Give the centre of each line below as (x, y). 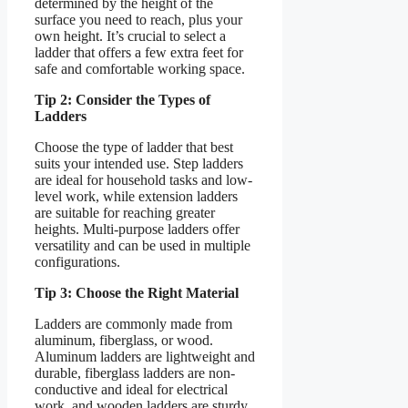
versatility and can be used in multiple (143, 245)
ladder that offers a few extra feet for (139, 52)
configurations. (77, 261)
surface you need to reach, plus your (138, 19)
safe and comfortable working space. (140, 68)
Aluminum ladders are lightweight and (145, 356)
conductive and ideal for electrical (131, 389)
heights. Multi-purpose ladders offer (137, 229)
